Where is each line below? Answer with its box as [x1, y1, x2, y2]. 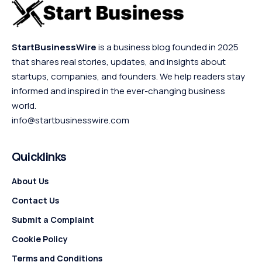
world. [12, 99, 36, 112]
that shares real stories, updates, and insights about [12, 55, 226, 68]
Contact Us [12, 194, 59, 206]
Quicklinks [12, 148, 66, 164]
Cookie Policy [12, 233, 68, 244]
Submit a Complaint [12, 213, 94, 225]
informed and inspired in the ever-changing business [12, 84, 225, 97]
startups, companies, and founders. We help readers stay [12, 70, 245, 82]
